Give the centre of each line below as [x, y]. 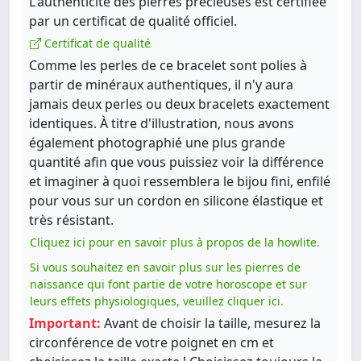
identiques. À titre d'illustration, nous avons [162, 124]
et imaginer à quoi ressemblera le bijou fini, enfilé [180, 182]
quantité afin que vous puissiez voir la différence [176, 162]
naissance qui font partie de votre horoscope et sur [168, 284]
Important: [65, 324]
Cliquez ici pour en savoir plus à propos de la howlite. [175, 243]
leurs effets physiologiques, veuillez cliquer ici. [157, 301]
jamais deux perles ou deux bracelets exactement [179, 104]
